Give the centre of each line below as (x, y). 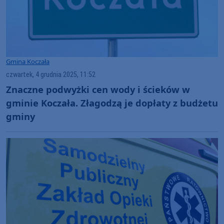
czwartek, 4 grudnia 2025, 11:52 (51, 74)
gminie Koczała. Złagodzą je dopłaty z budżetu (112, 102)
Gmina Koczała (28, 61)
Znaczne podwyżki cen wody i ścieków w (98, 89)
